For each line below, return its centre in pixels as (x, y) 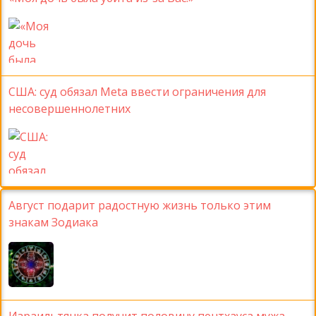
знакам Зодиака (53, 223)
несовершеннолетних (69, 109)
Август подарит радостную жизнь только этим (140, 206)
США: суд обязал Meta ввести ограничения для (137, 92)
